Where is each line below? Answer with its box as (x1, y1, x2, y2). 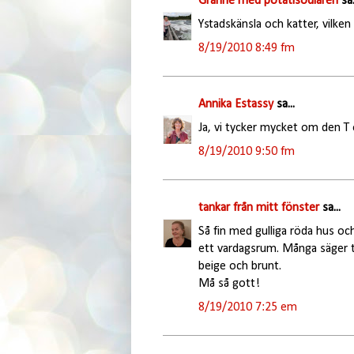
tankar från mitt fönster (198, 201, 319, 214)
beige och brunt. (198, 259, 281, 273)
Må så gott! (198, 277, 260, 290)
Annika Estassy (198, 97, 273, 111)
